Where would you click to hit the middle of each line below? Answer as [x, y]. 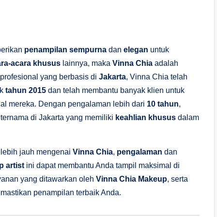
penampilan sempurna [65, 49]
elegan [136, 49]
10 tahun [163, 104]
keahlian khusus [146, 117]
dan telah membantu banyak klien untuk [115, 90]
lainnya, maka [86, 63]
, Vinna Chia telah [157, 77]
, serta [178, 179]
